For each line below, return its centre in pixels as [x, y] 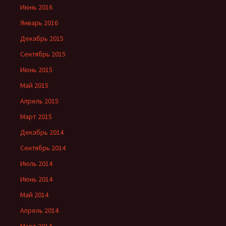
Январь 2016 [39, 23]
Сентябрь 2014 [43, 148]
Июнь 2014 [36, 179]
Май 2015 [34, 85]
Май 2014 [34, 195]
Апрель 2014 [39, 210]
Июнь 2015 [36, 70]
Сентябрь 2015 [43, 54]
